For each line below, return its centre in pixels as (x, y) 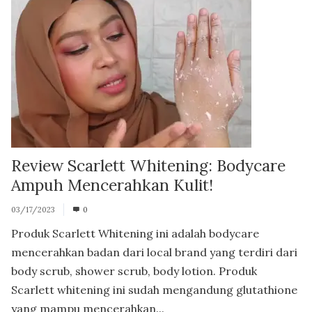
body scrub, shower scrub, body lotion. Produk (134, 271)
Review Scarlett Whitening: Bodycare (148, 165)
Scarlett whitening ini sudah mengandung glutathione (154, 289)
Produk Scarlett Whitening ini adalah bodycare (135, 233)
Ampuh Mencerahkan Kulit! (112, 185)
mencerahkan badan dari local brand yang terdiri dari (154, 252)
